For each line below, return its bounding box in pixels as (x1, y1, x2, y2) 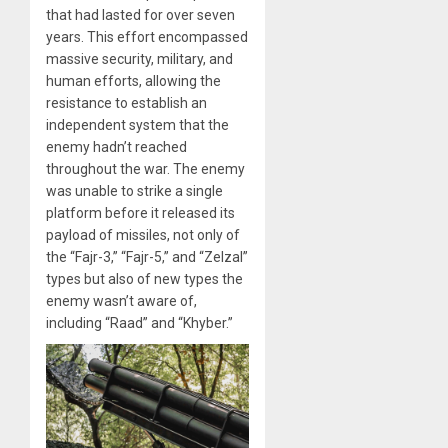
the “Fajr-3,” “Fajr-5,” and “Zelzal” (46, 249, 248, 266)
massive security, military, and (46, 51, 233, 68)
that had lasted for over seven (46, 7, 235, 24)
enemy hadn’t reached (46, 139, 187, 156)
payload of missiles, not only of (46, 227, 240, 244)
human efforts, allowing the (46, 73, 221, 90)
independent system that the (46, 117, 229, 134)
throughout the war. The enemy (46, 161, 245, 178)
